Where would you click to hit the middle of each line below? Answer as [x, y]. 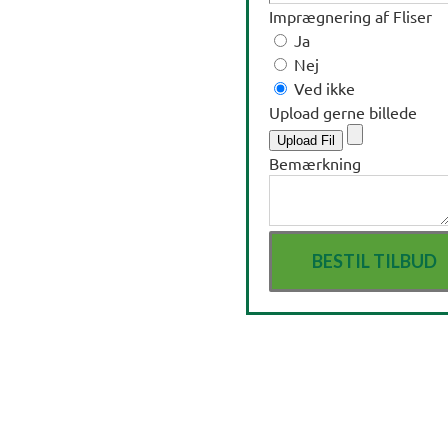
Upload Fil [306, 141]
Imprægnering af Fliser [350, 16]
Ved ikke [322, 88]
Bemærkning [315, 163]
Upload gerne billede [343, 112]
